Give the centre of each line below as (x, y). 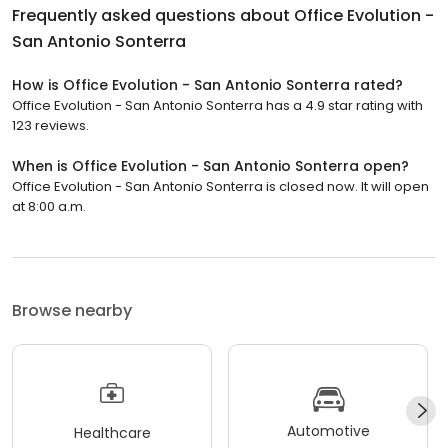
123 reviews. (50, 126)
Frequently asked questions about (153, 16)
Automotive (328, 430)
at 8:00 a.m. (49, 207)
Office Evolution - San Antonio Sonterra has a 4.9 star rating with (217, 106)
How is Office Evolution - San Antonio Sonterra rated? (207, 85)
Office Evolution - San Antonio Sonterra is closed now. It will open (220, 187)
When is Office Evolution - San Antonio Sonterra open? (210, 166)
